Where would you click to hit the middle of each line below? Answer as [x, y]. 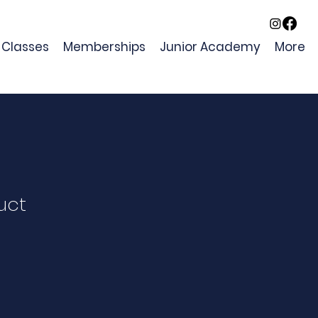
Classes [25, 47]
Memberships [104, 47]
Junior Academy [210, 47]
